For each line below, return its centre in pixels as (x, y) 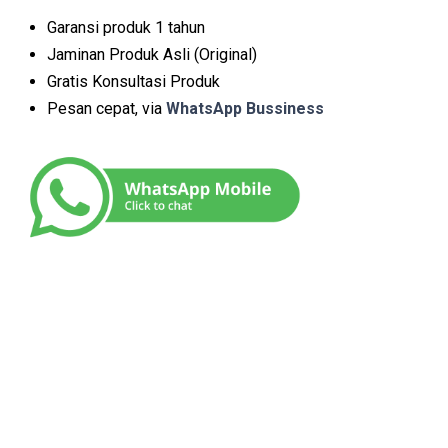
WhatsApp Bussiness (243, 109)
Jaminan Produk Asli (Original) (152, 55)
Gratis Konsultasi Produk (133, 82)
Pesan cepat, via (104, 109)
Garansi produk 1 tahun (126, 28)
